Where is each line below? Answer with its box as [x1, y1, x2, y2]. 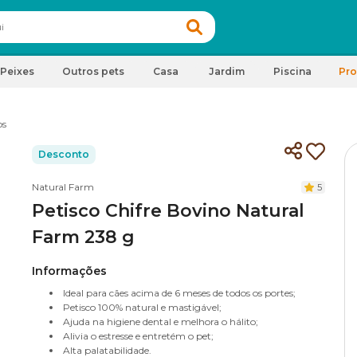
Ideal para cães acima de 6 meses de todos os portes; [63, 287, 296, 299]
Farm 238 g [32, 226, 135, 248]
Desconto [38, 148, 89, 160]
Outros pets [62, 65, 124, 77]
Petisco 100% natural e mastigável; [63, 301, 222, 313]
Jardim [208, 65, 245, 77]
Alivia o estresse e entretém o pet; [63, 330, 214, 342]
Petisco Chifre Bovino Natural [32, 200, 304, 222]
